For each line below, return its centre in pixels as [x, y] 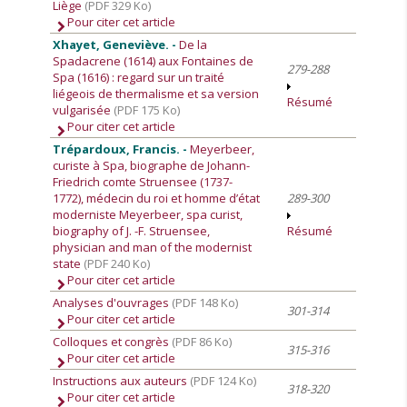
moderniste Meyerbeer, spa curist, [148, 214]
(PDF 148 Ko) [205, 303]
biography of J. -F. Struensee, [132, 231]
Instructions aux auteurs [122, 381]
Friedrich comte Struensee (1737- [143, 182]
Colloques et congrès [113, 342]
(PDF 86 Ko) [202, 342]
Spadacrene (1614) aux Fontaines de [154, 61]
